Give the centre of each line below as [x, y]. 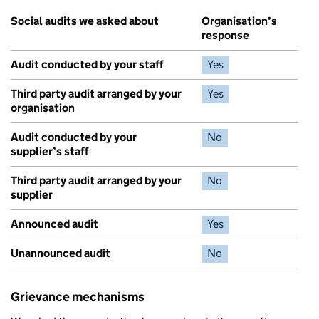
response [225, 35]
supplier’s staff [49, 151]
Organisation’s [239, 21]
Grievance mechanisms [78, 297]
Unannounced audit [61, 253]
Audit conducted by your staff [87, 64]
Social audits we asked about [85, 21]
